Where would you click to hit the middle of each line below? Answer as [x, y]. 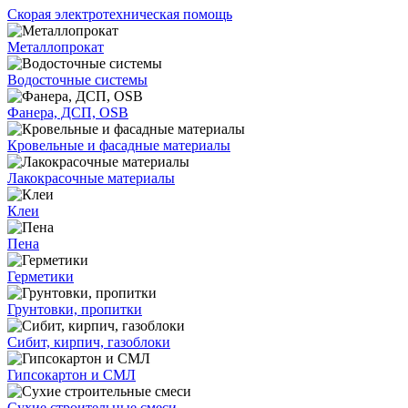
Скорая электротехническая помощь [120, 14]
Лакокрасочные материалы [91, 178]
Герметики [41, 276]
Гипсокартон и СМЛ [71, 374]
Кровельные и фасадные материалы [119, 145]
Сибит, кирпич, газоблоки [89, 342]
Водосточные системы [77, 79]
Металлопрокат [56, 46]
